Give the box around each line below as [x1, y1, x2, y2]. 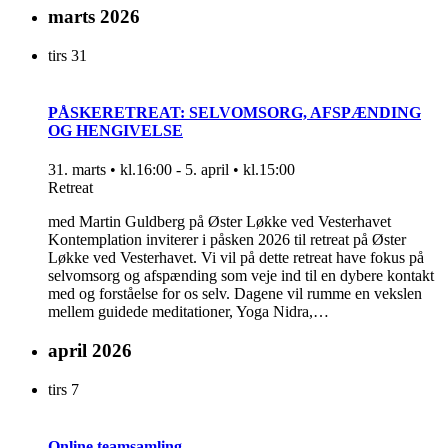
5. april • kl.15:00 [185, 161, 295, 179]
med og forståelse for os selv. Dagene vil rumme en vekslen [48, 285, 422, 303]
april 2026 [48, 340, 132, 362]
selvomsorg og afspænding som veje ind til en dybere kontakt [48, 267, 434, 285]
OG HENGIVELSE [48, 122, 183, 140]
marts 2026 [48, 6, 140, 28]
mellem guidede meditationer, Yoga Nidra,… [48, 303, 329, 321]
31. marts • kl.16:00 [48, 161, 172, 179]
